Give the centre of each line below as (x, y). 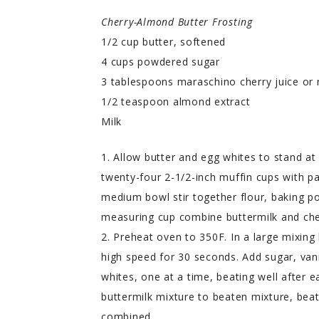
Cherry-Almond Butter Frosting (177, 21)
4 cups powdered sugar (161, 61)
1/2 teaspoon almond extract (176, 101)
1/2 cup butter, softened (163, 41)
